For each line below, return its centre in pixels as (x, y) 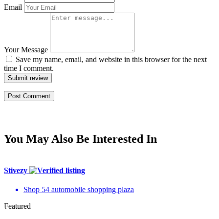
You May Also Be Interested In (80, 139)
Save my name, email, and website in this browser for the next (111, 60)
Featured (17, 206)
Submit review (28, 78)
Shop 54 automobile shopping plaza (79, 189)
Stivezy (17, 170)
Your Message (26, 50)
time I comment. (29, 68)
